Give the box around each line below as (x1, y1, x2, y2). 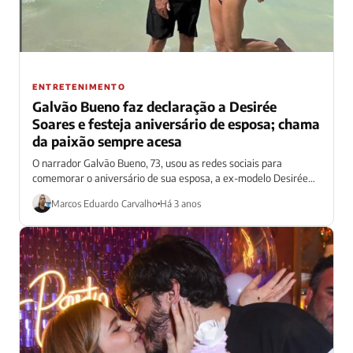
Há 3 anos (160, 197, 201, 210)
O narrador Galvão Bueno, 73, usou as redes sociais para (32, 157, 282, 170)
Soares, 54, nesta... (32, 187, 117, 200)
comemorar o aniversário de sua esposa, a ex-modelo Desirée (32, 172, 308, 185)
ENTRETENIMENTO (32, 82, 125, 92)
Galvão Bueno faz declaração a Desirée (32, 98, 277, 116)
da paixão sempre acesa (32, 132, 182, 150)
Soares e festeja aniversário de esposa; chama (32, 115, 320, 133)
